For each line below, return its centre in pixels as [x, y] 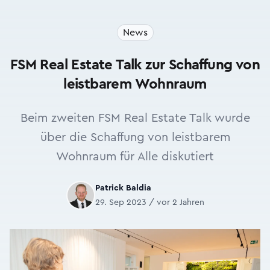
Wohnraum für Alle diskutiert [135, 157]
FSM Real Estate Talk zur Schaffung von [135, 65]
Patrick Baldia [123, 188]
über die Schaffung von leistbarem [135, 137]
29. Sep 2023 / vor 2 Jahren [149, 202]
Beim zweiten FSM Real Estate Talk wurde [135, 118]
